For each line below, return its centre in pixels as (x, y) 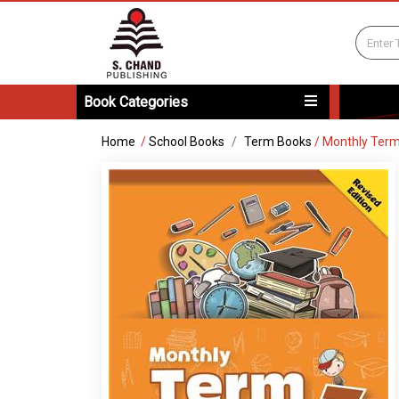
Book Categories (136, 102)
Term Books (278, 142)
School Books (187, 142)
